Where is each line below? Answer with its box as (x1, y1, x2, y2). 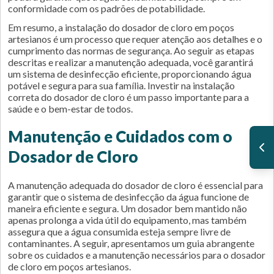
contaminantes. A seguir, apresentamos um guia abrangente (8, 237, 254, 249)
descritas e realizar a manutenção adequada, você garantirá (8, 56, 253, 68)
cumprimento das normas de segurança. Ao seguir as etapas (8, 45, 254, 56)
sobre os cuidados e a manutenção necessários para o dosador (8, 249, 265, 261)
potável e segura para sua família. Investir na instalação (8, 80, 235, 91)
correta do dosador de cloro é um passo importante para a (8, 91, 249, 103)
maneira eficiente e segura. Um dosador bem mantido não (8, 202, 247, 214)
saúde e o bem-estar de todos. (8, 103, 133, 114)
